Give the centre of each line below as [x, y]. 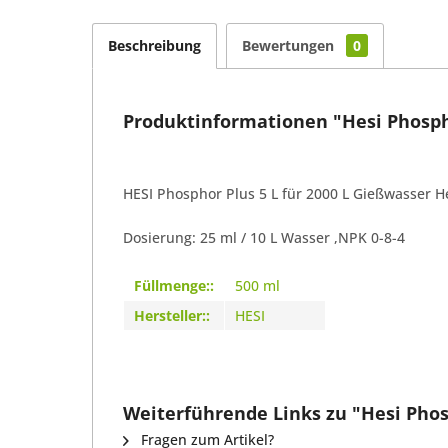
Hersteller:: [172, 315]
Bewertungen [290, 45]
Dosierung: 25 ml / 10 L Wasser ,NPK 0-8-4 [264, 237]
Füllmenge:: [174, 285]
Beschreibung [154, 45]
